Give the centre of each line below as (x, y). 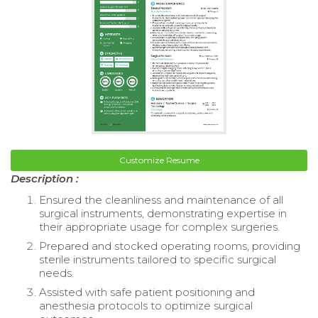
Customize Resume (159, 160)
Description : (45, 179)
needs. (56, 273)
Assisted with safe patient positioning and (147, 292)
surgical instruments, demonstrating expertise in (163, 214)
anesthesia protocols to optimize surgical (146, 306)
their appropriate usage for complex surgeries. (159, 227)
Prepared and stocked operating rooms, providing (170, 246)
